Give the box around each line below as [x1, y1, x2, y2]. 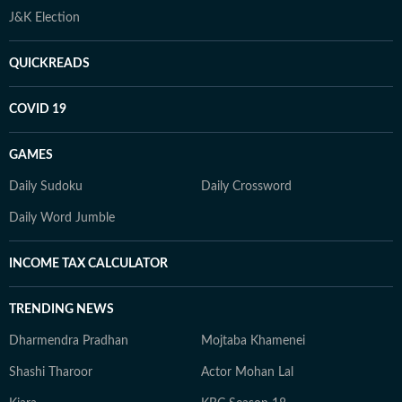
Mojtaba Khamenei [201, 334, 305, 347]
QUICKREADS [9, 57, 90, 70]
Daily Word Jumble [9, 211, 115, 224]
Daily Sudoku [9, 179, 83, 193]
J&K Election [9, 11, 80, 24]
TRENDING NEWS [9, 302, 114, 316]
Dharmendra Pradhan [9, 334, 128, 347]
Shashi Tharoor [9, 365, 92, 379]
